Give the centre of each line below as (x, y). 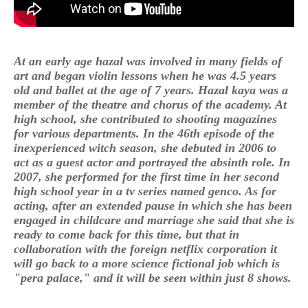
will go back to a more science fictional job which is (147, 263)
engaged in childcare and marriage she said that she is (154, 220)
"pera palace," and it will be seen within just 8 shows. (153, 277)
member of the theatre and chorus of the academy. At (150, 104)
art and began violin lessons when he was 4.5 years (145, 75)
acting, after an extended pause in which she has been (153, 205)
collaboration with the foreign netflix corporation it (145, 249)
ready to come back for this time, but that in (126, 234)
